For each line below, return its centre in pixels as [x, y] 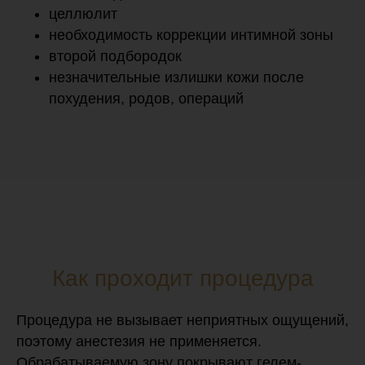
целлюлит [83, 13]
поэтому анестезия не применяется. [139, 341]
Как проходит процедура [182, 278]
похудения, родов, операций [146, 98]
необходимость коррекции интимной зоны [191, 35]
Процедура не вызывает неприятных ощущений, [182, 320]
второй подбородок [115, 56]
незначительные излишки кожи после [176, 77]
